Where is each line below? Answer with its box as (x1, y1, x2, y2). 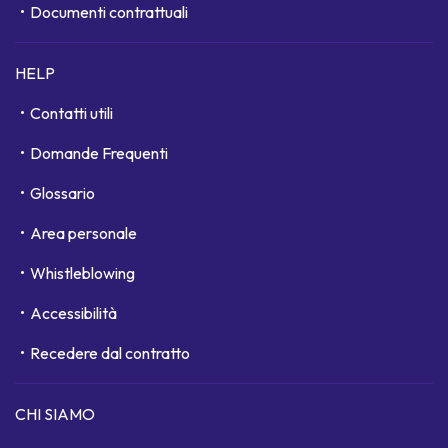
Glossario (30, 183, 95, 204)
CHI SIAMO (15, 404, 95, 425)
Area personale (30, 223, 137, 244)
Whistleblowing (30, 263, 135, 284)
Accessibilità (30, 303, 117, 324)
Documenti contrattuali (30, 2, 188, 23)
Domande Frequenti (30, 143, 168, 164)
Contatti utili (30, 103, 113, 124)
